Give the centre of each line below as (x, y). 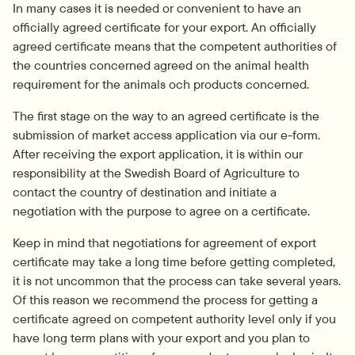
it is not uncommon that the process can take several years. (177, 280)
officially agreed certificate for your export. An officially (164, 27)
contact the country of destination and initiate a (145, 191)
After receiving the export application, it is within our (158, 153)
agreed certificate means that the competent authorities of (175, 46)
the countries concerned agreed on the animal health (161, 65)
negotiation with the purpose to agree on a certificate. (161, 210)
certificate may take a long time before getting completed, (174, 261)
